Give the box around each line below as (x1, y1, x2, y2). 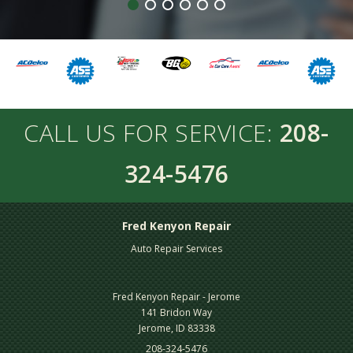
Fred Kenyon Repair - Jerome (113, 290, 240, 304)
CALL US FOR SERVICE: (24, 116, 280, 149)
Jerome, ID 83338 (138, 321, 215, 336)
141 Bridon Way (141, 306, 212, 320)
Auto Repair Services (131, 242, 222, 256)
